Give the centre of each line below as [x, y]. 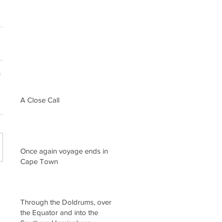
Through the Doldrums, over [66, 202]
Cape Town [39, 161]
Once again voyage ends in [64, 151]
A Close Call [40, 100]
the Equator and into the [59, 212]
